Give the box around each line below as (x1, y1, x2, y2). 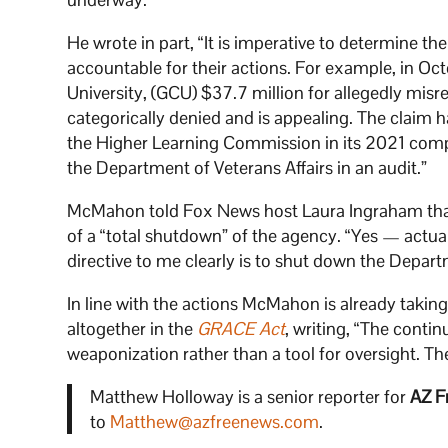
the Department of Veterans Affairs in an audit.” (67, 155, 428, 179)
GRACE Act (197, 316, 286, 340)
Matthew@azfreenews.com (109, 409, 319, 433)
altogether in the (67, 316, 198, 340)
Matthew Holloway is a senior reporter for (89, 384, 410, 408)
